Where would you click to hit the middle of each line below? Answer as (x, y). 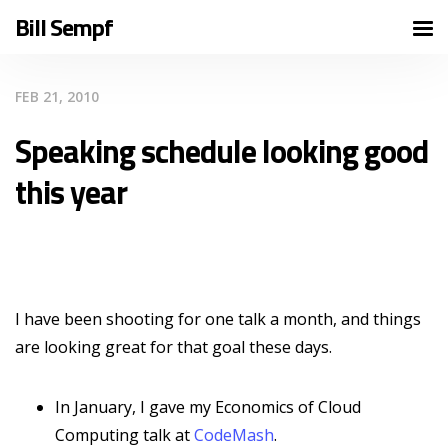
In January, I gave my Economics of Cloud (208, 407)
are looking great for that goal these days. (173, 347)
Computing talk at (124, 435)
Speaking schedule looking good (221, 151)
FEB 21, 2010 (57, 96)
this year (71, 192)
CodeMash (234, 435)
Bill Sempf (64, 27)
